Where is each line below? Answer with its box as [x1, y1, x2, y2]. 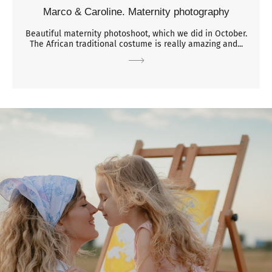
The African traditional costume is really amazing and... [29, 39, 243, 50]
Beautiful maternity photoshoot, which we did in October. [25, 29, 247, 39]
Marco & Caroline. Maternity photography [42, 6, 229, 18]
